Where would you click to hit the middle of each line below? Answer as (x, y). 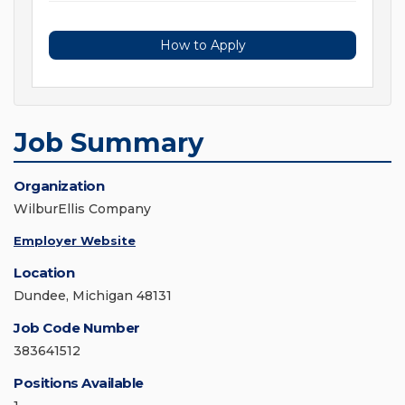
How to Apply (202, 46)
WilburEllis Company (82, 209)
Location (44, 273)
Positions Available (79, 383)
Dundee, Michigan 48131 (93, 296)
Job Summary (108, 143)
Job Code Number (77, 328)
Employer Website (75, 241)
